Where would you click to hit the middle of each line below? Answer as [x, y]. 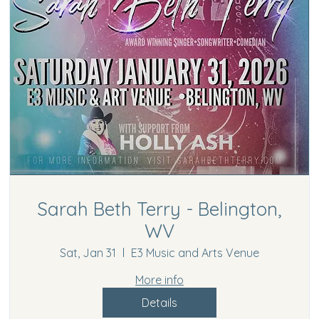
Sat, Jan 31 [88, 252]
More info [159, 279]
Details [159, 302]
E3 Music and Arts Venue [195, 252]
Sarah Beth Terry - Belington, [159, 209]
